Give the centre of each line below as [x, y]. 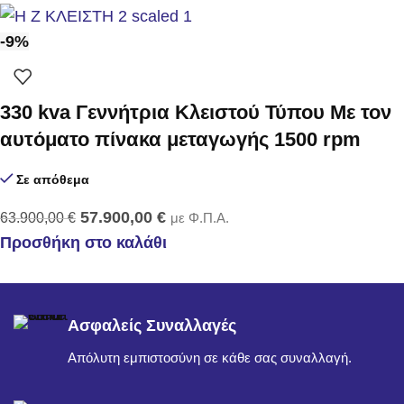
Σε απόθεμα [53, 179]
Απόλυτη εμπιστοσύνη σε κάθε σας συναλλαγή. [210, 357]
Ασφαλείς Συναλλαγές [152, 325]
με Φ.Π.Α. [200, 217]
